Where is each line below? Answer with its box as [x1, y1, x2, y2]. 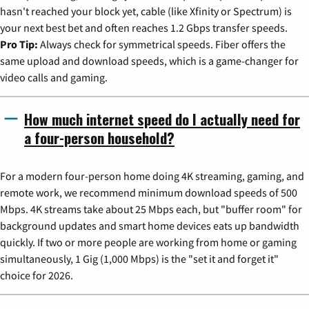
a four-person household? [24, 126, 175, 148]
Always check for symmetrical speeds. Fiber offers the [38, 37, 286, 51]
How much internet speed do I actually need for [24, 108, 300, 130]
